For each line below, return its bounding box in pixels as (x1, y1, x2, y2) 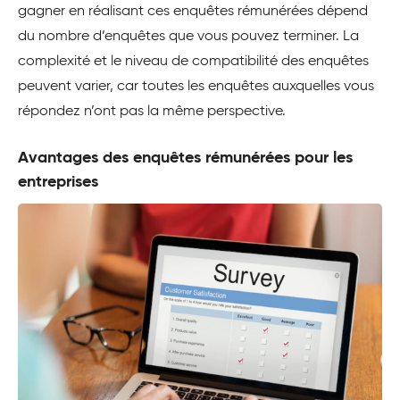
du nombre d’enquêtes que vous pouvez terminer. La (18, 29, 359, 44)
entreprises (18, 173, 98, 190)
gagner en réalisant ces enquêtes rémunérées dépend (18, 4, 368, 19)
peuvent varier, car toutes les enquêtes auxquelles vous (18, 79, 374, 94)
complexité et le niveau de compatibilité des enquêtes (18, 54, 369, 69)
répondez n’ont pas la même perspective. (18, 104, 286, 119)
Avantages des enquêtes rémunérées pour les (18, 149, 353, 166)
